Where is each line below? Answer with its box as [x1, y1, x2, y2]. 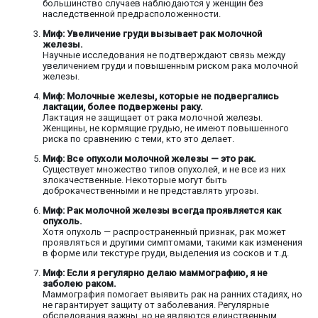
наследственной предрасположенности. [43, 9, 221, 20]
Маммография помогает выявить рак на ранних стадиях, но [43, 289, 302, 300]
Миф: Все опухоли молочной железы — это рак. [43, 153, 256, 165]
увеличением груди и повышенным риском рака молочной [43, 60, 298, 72]
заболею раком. [43, 278, 116, 290]
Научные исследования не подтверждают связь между [43, 50, 285, 61]
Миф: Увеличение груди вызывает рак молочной [43, 28, 262, 40]
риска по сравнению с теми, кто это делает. [43, 133, 234, 145]
